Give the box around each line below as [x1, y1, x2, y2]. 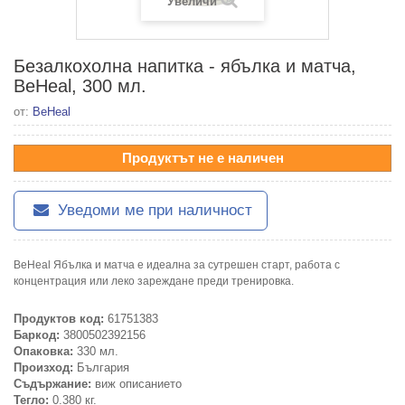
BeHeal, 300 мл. [14, 75, 146, 96]
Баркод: [14, 327, 60, 342]
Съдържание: [14, 376, 91, 391]
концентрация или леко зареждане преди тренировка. [14, 274, 294, 287]
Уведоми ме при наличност [53, 201, 252, 219]
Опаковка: [14, 344, 73, 358]
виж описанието [91, 376, 182, 391]
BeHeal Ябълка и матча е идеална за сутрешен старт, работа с [14, 258, 340, 271]
